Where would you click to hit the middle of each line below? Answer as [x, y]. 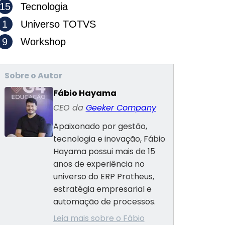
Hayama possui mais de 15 [104, 151]
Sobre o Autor [33, 76]
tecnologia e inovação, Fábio [109, 139]
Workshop [41, 42]
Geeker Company [121, 108]
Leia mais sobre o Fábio [99, 218]
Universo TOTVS [57, 24]
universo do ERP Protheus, [103, 177]
